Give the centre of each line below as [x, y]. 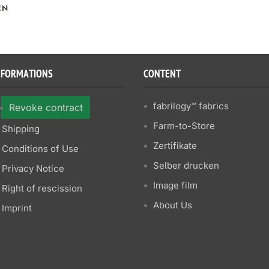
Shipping [21, 129]
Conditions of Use [40, 149]
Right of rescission [42, 189]
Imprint [17, 208]
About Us [173, 205]
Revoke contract [46, 108]
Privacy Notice [33, 169]
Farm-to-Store [184, 126]
